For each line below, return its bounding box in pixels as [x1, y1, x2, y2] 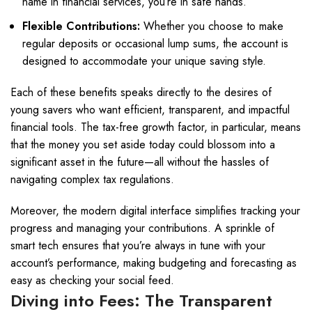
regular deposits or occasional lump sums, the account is [22, 36, 288, 52]
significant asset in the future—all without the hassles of [10, 154, 269, 170]
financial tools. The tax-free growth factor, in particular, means [10, 119, 301, 135]
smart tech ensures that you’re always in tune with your [10, 237, 265, 253]
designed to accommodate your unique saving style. [22, 53, 266, 69]
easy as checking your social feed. [10, 272, 174, 288]
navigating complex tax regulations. [10, 171, 174, 187]
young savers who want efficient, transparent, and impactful [10, 102, 290, 118]
